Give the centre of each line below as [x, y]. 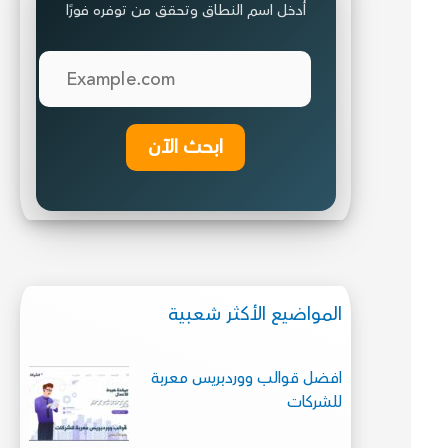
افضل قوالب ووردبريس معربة [247, 378]
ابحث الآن [186, 146]
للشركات [315, 402]
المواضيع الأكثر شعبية [255, 314]
